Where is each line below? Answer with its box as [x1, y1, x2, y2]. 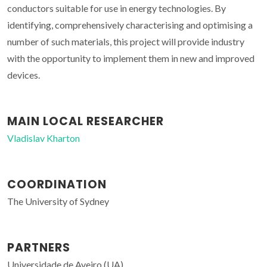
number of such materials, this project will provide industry [7, 36, 244, 47]
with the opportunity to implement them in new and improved [7, 52, 254, 64]
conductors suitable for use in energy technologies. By [7, 2, 226, 14]
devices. [7, 69, 40, 80]
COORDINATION [7, 176, 107, 193]
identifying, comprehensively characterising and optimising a [7, 19, 253, 30]
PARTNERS [7, 240, 70, 256]
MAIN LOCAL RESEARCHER [7, 113, 164, 129]
